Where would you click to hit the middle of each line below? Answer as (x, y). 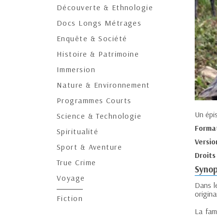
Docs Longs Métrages (99, 23)
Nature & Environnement (103, 85)
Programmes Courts (94, 100)
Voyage (71, 178)
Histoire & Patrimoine (98, 54)
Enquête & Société (92, 38)
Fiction (70, 198)
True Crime (77, 162)
